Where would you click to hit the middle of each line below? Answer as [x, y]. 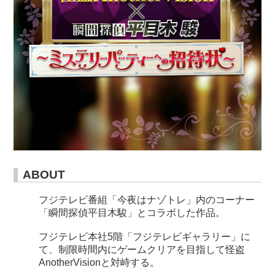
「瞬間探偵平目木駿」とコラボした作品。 [132, 212]
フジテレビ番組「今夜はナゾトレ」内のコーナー [146, 199]
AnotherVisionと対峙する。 [99, 262]
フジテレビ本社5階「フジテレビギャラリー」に [144, 236]
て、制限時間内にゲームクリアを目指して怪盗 [141, 249]
